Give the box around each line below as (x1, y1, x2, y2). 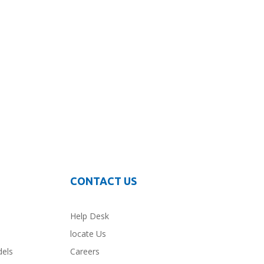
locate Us (70, 228, 106, 239)
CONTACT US (70, 175, 137, 187)
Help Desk (70, 210, 109, 222)
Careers (70, 246, 100, 257)
